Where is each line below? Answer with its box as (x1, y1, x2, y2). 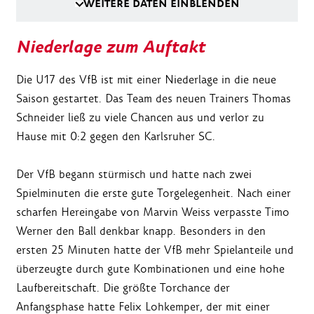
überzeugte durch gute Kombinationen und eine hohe (16, 261, 285, 276)
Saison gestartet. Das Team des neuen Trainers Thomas (16, 91, 291, 106)
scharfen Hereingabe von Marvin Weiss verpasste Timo (16, 205, 289, 219)
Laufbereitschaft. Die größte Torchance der (16, 280, 230, 295)
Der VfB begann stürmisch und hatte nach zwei (16, 167, 252, 182)
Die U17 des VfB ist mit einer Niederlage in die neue (16, 72, 276, 87)
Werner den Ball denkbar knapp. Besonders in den (16, 224, 266, 238)
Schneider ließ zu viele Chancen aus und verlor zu (16, 110, 264, 125)
